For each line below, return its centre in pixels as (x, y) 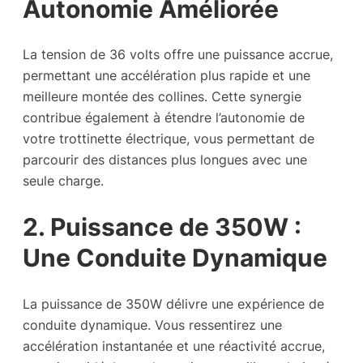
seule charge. (63, 181)
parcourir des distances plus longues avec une (165, 160)
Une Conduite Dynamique (175, 258)
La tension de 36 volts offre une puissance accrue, (178, 55)
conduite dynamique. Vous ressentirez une (152, 325)
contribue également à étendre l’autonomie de (164, 118)
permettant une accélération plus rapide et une (167, 76)
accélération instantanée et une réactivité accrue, (174, 346)
